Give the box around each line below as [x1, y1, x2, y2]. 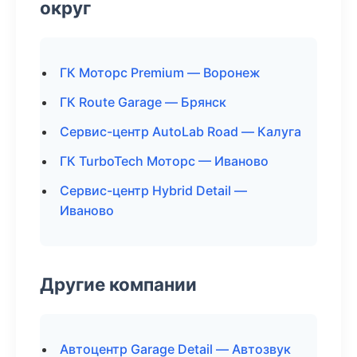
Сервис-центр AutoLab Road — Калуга [60, 124, 301, 139]
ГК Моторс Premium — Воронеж [60, 65, 261, 80]
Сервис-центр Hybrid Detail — [60, 182, 247, 198]
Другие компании [40, 273, 197, 295]
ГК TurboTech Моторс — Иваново [60, 153, 269, 169]
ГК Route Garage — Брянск [60, 94, 226, 110]
